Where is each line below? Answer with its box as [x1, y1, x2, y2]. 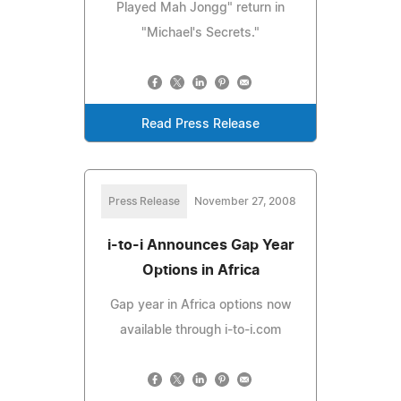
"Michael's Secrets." [141, 26, 260, 39]
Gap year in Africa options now [109, 298, 292, 311]
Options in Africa [141, 262, 260, 277]
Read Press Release [141, 117, 260, 131]
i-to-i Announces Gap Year [107, 237, 294, 252]
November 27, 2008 [194, 195, 296, 207]
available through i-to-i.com [120, 323, 281, 337]
